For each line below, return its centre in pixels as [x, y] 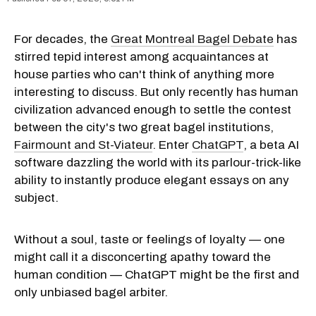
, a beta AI [271, 145]
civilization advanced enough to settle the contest [153, 109]
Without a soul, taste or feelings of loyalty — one [150, 239]
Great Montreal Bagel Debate [192, 39]
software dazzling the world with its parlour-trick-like [158, 162]
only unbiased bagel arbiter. [91, 292]
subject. [36, 197]
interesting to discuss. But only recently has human [156, 92]
